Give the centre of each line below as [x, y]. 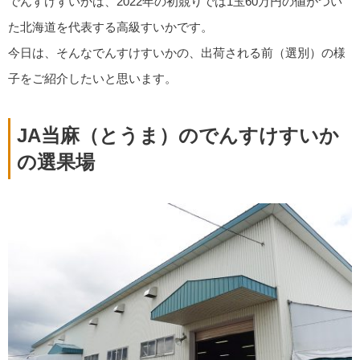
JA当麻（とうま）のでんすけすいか [178, 135]
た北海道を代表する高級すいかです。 [110, 27]
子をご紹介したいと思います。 [92, 79]
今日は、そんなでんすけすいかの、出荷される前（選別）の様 [177, 53]
